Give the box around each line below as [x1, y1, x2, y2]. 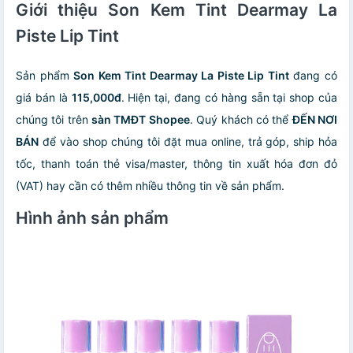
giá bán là [16, 90, 72, 104]
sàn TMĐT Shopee [91, 112, 190, 126]
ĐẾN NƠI [292, 112, 338, 126]
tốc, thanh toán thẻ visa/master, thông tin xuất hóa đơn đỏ [16, 156, 337, 170]
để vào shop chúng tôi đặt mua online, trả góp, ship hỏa [39, 134, 337, 148]
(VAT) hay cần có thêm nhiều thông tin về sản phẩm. [16, 178, 284, 192]
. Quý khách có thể [189, 112, 292, 126]
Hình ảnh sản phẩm [16, 207, 169, 228]
